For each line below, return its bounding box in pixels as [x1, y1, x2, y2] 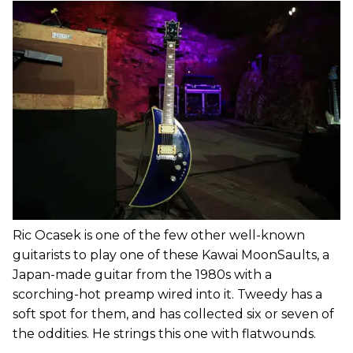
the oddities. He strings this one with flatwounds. [13, 325, 316, 341]
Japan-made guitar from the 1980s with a [13, 266, 272, 282]
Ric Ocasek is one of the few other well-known [13, 227, 305, 243]
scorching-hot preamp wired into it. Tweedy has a [13, 286, 322, 302]
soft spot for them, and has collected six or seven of [13, 306, 334, 321]
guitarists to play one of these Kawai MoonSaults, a [13, 247, 329, 262]
